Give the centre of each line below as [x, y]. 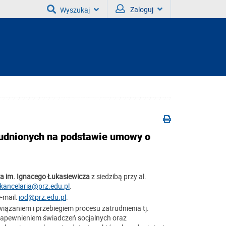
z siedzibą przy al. [118, 176]
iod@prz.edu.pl [42, 197]
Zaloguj [142, 9]
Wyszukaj [75, 10]
